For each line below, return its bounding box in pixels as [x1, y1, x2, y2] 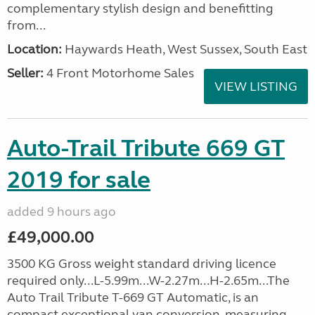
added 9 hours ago [7, 204, 116, 219]
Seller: [7, 65, 44, 81]
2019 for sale [7, 165, 150, 195]
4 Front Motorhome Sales [44, 65, 194, 81]
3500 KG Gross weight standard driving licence [7, 256, 276, 271]
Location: [7, 41, 62, 57]
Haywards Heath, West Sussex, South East [62, 41, 307, 57]
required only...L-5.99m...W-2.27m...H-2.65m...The [7, 273, 290, 288]
